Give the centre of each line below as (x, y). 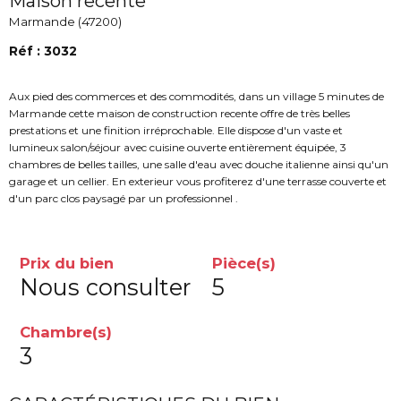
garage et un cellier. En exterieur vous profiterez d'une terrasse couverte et (198, 181)
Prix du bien (67, 263)
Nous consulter (105, 286)
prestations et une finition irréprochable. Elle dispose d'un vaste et (176, 130)
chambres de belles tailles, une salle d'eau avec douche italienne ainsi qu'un (199, 164)
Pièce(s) (244, 263)
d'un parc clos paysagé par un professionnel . (129, 198)
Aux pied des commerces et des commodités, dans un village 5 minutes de (196, 96)
